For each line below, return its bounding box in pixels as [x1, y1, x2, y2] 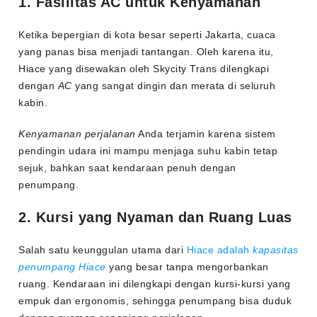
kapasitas [253, 244, 299, 256]
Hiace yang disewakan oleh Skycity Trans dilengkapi [18, 63, 270, 75]
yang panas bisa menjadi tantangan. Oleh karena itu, [18, 46, 274, 58]
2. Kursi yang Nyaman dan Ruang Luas [18, 209, 292, 226]
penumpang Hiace [18, 261, 106, 273]
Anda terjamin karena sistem [135, 128, 276, 140]
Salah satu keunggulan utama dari [18, 244, 187, 256]
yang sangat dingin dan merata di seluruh [71, 80, 276, 92]
